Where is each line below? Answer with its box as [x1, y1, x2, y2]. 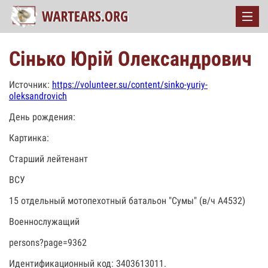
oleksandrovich [9, 90, 67, 102]
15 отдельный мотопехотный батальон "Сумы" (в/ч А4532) [9, 195, 245, 206]
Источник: [9, 79, 52, 90]
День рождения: [9, 111, 75, 123]
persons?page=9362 [9, 237, 87, 248]
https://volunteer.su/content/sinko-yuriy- [52, 79, 208, 90]
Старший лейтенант [9, 153, 88, 165]
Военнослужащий [9, 216, 80, 227]
